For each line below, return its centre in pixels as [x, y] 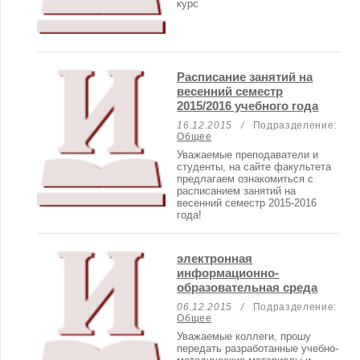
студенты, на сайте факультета [254, 167]
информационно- [228, 273]
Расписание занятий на [245, 77]
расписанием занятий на [237, 191]
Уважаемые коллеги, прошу [244, 337]
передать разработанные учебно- [258, 349]
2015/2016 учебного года [248, 106]
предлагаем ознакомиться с [245, 179]
